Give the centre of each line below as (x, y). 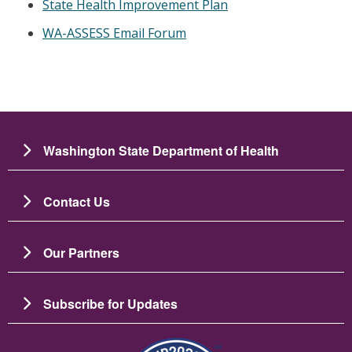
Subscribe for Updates (110, 304)
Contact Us (77, 202)
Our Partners (81, 253)
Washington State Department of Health (161, 151)
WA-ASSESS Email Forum (114, 33)
